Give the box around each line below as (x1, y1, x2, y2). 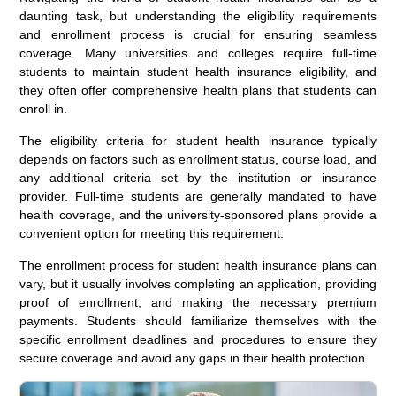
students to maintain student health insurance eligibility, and (19, 64, 377, 79)
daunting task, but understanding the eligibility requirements (19, 8, 377, 23)
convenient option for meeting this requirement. (19, 225, 285, 240)
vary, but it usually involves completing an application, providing (19, 276, 377, 291)
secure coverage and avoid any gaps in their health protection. (19, 350, 369, 365)
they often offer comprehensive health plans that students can (19, 82, 377, 97)
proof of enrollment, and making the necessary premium (19, 294, 377, 309)
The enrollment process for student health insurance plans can (19, 257, 377, 272)
